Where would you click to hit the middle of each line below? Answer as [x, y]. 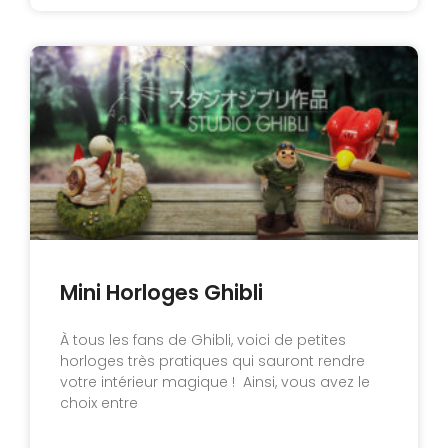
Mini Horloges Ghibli [161, 292]
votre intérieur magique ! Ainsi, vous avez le [215, 381]
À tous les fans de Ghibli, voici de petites [203, 339]
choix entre [99, 402]
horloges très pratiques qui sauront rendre [212, 360]
